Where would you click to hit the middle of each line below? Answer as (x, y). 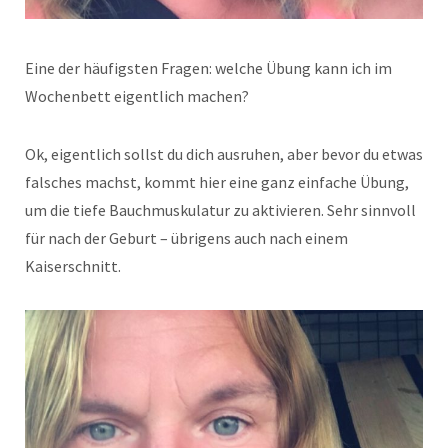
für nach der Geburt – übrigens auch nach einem (186, 238)
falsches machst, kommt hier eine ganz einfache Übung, (217, 182)
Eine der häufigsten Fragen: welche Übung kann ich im (208, 68)
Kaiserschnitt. (73, 266)
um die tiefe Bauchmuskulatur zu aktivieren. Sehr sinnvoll (220, 210)
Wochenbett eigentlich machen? (137, 96)
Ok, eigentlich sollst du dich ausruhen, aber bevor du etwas (224, 154)
